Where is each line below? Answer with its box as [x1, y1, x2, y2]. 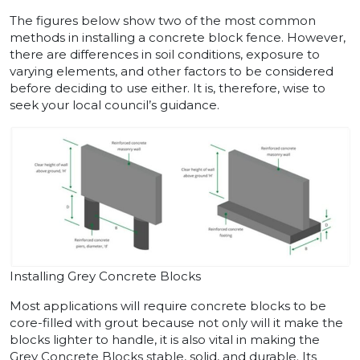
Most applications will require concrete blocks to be [10, 298, 326, 314]
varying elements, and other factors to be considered [10, 63, 333, 79]
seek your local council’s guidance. [10, 96, 219, 112]
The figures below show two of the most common [10, 12, 316, 28]
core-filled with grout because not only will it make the [10, 315, 343, 331]
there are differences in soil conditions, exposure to [10, 46, 320, 62]
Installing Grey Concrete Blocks [10, 268, 201, 284]
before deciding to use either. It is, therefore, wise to [10, 80, 325, 96]
